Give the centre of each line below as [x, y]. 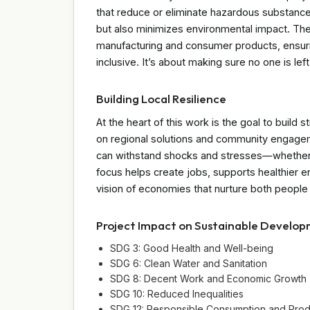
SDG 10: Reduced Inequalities [177, 293]
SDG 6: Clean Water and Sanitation [189, 263]
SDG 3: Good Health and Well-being [192, 248]
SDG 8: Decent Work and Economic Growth [208, 278]
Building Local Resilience [161, 98]
